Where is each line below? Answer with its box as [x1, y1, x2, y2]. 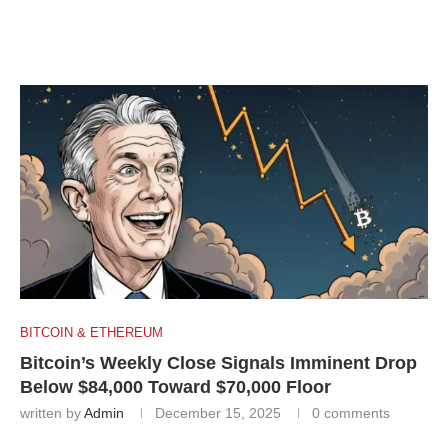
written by [20, 405, 84, 422]
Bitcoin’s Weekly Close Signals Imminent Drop [20, 353, 417, 374]
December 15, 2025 [155, 405, 281, 422]
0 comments [312, 405, 390, 422]
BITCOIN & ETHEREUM [20, 325, 163, 341]
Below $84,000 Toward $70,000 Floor [20, 377, 331, 398]
